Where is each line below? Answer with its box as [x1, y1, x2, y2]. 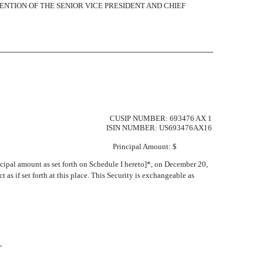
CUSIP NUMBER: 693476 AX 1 [110, 114, 212, 123]
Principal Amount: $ [113, 142, 212, 151]
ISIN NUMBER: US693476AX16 [106, 123, 212, 132]
